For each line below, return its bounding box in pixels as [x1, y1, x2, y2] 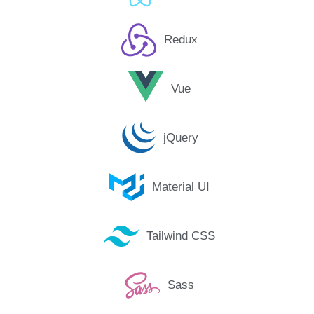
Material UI [151, 180, 210, 194]
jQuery [163, 131, 198, 145]
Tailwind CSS [146, 229, 215, 243]
